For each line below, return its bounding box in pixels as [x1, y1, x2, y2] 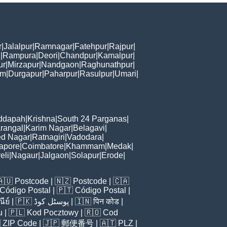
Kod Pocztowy [27, 208, 79, 217]
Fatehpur [74, 42, 107, 51]
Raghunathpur [81, 60, 133, 69]
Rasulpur [80, 69, 112, 78]
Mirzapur [8, 60, 39, 69]
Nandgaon [41, 60, 79, 69]
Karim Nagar [25, 123, 71, 132]
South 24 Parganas [57, 114, 127, 123]
